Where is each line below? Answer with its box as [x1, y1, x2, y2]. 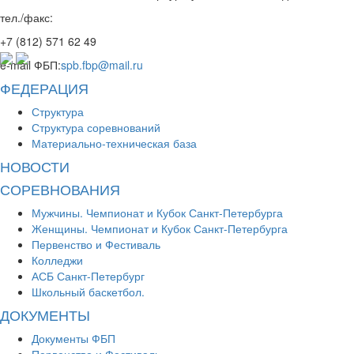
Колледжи [32, 252, 83, 269]
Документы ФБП [32, 330, 115, 347]
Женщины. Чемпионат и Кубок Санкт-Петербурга [32, 220, 288, 237]
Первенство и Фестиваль [32, 236, 160, 253]
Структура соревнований [32, 119, 160, 136]
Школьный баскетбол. [32, 284, 145, 300]
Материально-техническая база [32, 135, 197, 152]
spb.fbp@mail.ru [61, 57, 143, 73]
